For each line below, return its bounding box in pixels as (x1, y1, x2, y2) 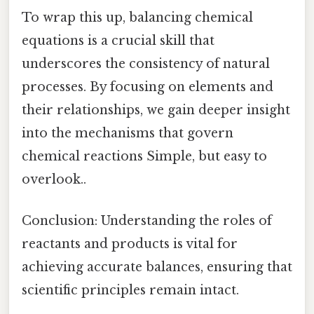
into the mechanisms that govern (22, 125, 233, 141)
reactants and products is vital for (22, 235, 238, 252)
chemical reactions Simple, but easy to (22, 148, 267, 164)
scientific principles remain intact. (22, 282, 239, 298)
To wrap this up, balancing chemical (22, 9, 253, 25)
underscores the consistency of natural (22, 55, 270, 71)
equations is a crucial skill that (22, 32, 214, 48)
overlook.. (22, 171, 86, 187)
